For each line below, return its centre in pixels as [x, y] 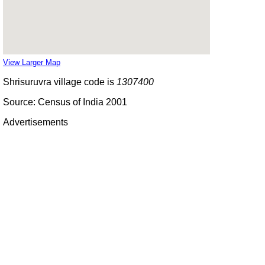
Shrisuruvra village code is [60, 82]
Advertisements [35, 122]
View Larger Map [32, 62]
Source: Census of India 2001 [65, 102]
